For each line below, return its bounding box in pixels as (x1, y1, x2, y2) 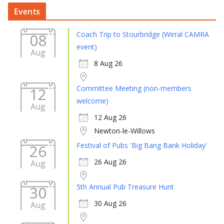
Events (14, 5, 40, 17)
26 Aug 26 (94, 156, 126, 166)
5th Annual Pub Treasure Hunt (76, 181, 174, 191)
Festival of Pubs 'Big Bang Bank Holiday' (76, 140, 207, 150)
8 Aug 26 (94, 58, 122, 68)
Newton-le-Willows (94, 125, 155, 135)
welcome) (76, 95, 108, 105)
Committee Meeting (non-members (76, 83, 191, 93)
